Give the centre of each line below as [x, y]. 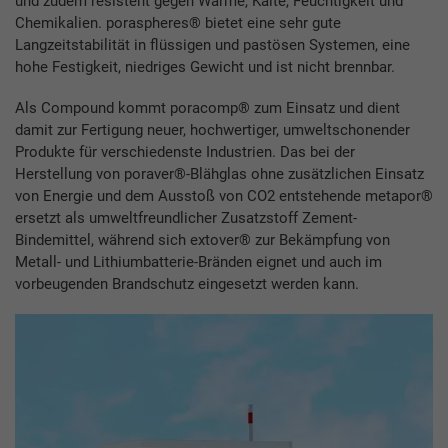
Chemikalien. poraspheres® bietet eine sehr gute [178, 22]
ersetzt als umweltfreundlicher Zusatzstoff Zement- [186, 218]
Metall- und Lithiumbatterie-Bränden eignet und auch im [198, 262]
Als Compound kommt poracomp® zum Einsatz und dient [207, 108]
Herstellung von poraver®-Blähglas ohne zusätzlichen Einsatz [219, 174]
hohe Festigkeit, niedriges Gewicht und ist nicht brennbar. [205, 66]
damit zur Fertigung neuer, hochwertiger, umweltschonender [212, 130]
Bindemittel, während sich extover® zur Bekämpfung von [202, 240]
